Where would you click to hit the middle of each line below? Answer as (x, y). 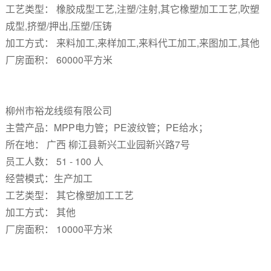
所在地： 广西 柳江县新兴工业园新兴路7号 (97, 144)
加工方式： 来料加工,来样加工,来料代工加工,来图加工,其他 (132, 43)
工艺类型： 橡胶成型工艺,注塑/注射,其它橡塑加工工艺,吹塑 (132, 9)
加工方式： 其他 (40, 212)
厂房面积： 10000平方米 (59, 229)
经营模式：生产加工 (49, 178)
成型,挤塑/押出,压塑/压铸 (58, 26)
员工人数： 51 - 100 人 (54, 161)
